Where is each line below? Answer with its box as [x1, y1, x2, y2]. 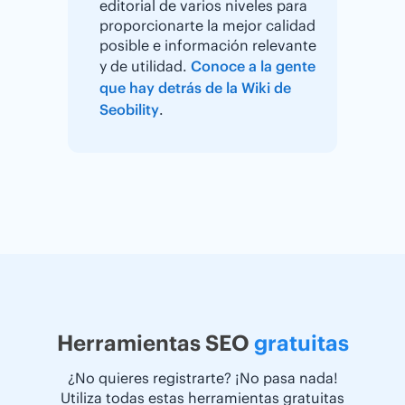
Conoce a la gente [191, 56, 316, 75]
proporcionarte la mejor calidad [99, 15, 316, 34]
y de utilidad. [99, 56, 191, 75]
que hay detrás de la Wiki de [99, 78, 291, 97]
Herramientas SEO [56, 328, 254, 356]
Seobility [99, 99, 159, 118]
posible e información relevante [99, 35, 316, 54]
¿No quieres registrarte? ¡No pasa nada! [67, 368, 338, 387]
